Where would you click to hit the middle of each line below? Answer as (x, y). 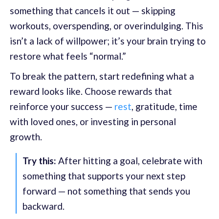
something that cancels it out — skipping (93, 11)
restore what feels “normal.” (68, 56)
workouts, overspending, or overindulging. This (107, 26)
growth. (26, 137)
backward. (44, 206)
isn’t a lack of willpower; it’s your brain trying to (108, 41)
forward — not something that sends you (106, 191)
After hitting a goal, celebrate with (129, 161)
